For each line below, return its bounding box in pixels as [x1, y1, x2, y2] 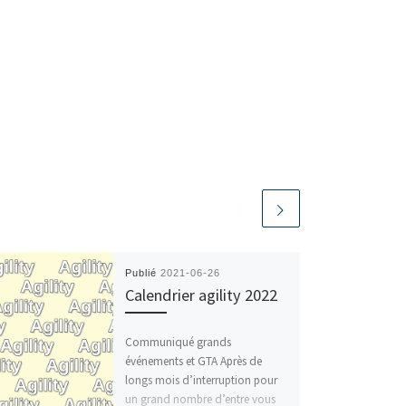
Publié [124, 267, 160, 279]
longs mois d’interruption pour [124, 372, 277, 388]
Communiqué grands [124, 333, 231, 350]
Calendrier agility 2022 [124, 285, 277, 306]
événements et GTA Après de [124, 353, 262, 369]
